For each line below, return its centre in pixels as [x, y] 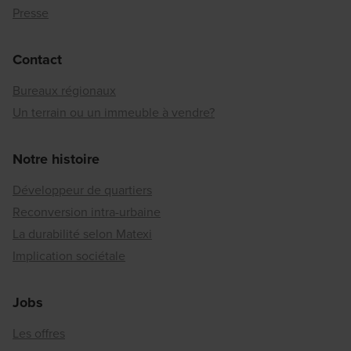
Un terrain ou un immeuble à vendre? [114, 113]
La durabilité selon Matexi [82, 234]
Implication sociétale [69, 256]
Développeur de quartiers [82, 190]
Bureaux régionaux [64, 91]
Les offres [39, 334]
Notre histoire [56, 159]
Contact [37, 60]
